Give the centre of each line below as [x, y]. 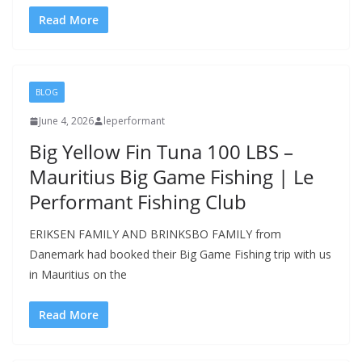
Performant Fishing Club [138, 202]
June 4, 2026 [66, 121]
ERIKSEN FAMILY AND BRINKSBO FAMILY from [155, 234]
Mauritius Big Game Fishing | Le [171, 177]
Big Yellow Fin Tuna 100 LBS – [161, 152]
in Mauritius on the [78, 274]
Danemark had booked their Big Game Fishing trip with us [180, 254]
